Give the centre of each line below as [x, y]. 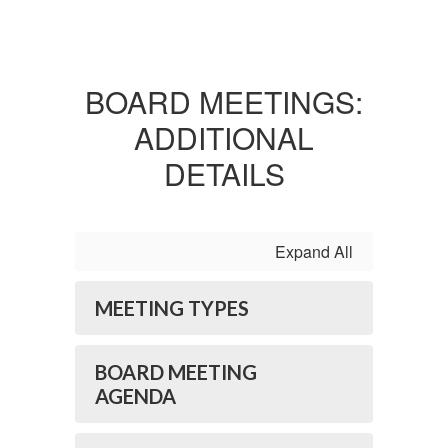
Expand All [314, 251]
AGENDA [135, 396]
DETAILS [224, 173]
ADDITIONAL [224, 137]
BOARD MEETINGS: [224, 101]
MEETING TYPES [172, 308]
